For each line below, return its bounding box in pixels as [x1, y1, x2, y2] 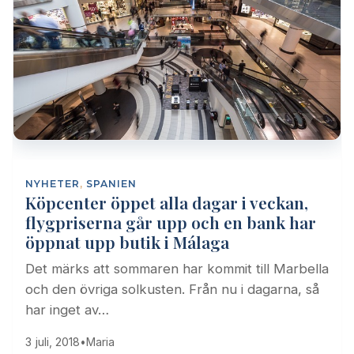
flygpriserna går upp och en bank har [25, 211, 316, 234]
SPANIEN [86, 178, 137, 190]
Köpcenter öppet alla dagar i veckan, [25, 191, 308, 214]
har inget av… [25, 302, 109, 318]
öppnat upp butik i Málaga [25, 231, 229, 254]
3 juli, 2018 [25, 335, 80, 349]
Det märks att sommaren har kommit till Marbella [25, 261, 329, 277]
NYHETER [25, 178, 80, 190]
